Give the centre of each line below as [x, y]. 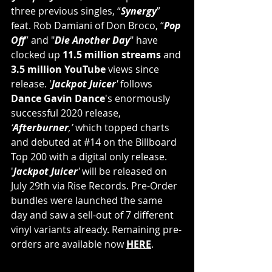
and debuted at [47, 142]
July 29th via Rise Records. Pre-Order [95, 185]
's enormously [139, 98]
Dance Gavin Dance [58, 98]
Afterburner [41, 127]
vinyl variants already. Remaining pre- [96, 229]
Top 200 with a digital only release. [90, 156]
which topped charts [124, 127]
